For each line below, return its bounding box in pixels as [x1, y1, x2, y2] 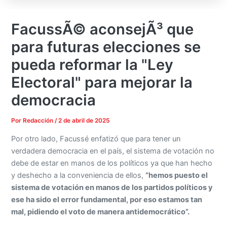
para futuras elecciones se [11, 38, 201, 56]
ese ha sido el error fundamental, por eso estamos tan [11, 195, 203, 204]
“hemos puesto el [145, 170, 208, 180]
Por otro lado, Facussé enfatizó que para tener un [11, 134, 181, 143]
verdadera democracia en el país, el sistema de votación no [11, 146, 215, 156]
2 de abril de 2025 [58, 117, 110, 125]
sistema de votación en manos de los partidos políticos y [11, 182, 213, 192]
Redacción [23, 117, 55, 125]
